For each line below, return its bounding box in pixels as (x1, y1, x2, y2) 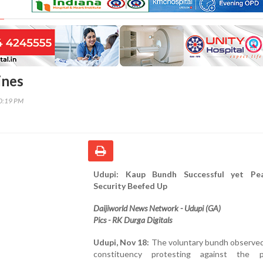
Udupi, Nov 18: (93, 237, 150, 247)
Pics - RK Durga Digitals (93, 214, 172, 225)
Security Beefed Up (93, 180, 167, 191)
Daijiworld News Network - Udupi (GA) (93, 203, 221, 213)
